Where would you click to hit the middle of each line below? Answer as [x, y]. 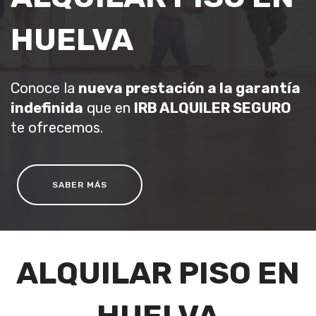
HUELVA [72, 39]
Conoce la [44, 88]
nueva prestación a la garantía [189, 88]
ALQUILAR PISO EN [158, 273]
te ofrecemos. [57, 127]
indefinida [47, 108]
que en [109, 108]
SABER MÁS [79, 185]
